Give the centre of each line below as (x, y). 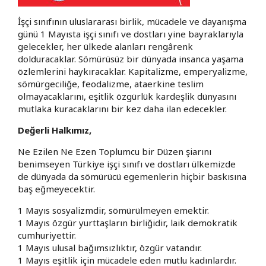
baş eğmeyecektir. (56, 189)
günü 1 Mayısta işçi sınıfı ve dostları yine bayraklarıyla (131, 34)
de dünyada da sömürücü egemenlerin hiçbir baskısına (132, 176)
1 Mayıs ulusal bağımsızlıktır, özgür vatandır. (110, 247)
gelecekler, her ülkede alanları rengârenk (105, 46)
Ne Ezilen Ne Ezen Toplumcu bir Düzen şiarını (115, 151)
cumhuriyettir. (47, 235)
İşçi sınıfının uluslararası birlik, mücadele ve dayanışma (132, 21)
